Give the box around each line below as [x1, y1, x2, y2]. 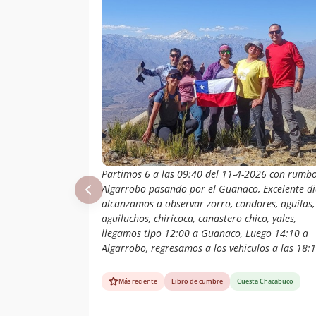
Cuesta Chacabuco [237, 276, 293, 286]
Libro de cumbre [171, 276, 223, 286]
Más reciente [119, 276, 157, 286]
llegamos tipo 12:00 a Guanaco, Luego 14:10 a [102, 226, 308, 240]
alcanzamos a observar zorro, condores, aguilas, [102, 196, 315, 210]
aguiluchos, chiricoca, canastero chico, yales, [102, 211, 296, 225]
